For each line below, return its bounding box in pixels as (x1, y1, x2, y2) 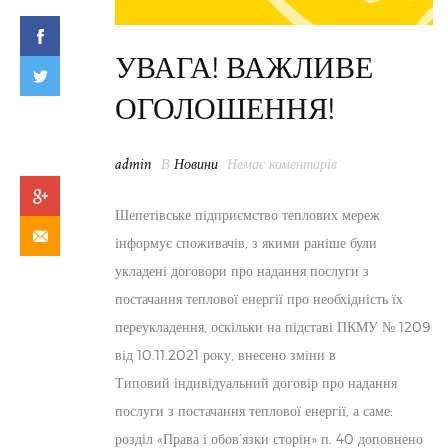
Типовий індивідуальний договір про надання (115, 373, 397, 391)
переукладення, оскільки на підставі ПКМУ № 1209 (115, 317, 430, 335)
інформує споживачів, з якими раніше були (115, 233, 377, 251)
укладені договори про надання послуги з (115, 261, 369, 279)
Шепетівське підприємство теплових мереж (115, 205, 380, 223)
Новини (174, 155, 218, 173)
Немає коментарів (227, 155, 337, 173)
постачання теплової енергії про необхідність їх (115, 289, 403, 307)
